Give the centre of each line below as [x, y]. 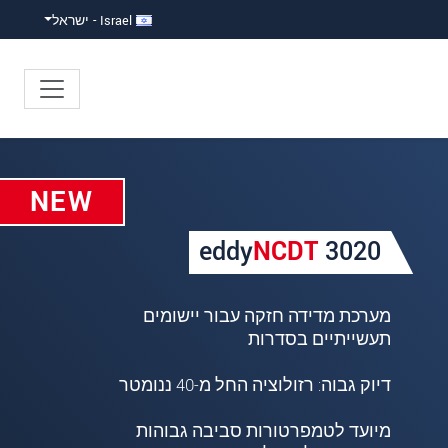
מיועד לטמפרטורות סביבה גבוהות [264, 432]
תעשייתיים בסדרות [320, 340]
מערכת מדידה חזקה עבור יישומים [267, 317]
